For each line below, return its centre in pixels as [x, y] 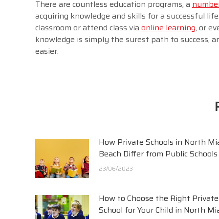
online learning [168, 27]
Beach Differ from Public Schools [158, 153]
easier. [47, 51]
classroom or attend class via [88, 27]
